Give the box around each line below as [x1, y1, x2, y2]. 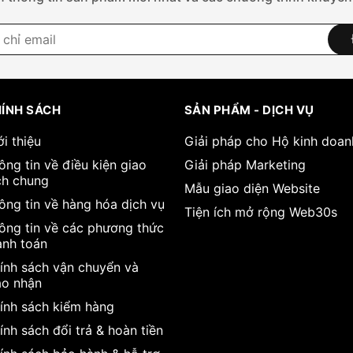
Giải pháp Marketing [184, 156, 306, 173]
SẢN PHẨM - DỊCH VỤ [184, 102, 314, 117]
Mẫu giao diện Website [184, 180, 320, 196]
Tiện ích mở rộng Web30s [184, 203, 337, 220]
